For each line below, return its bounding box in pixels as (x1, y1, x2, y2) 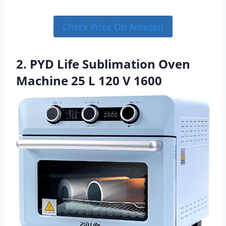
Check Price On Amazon (63, 20, 163, 33)
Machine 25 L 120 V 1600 (16, 72, 162, 89)
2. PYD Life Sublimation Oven (16, 55, 190, 72)
